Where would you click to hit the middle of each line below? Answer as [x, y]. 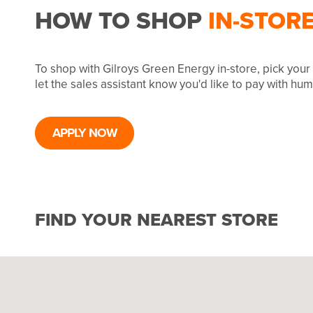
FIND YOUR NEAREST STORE [156, 219]
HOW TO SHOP [122, 21]
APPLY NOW [85, 133]
